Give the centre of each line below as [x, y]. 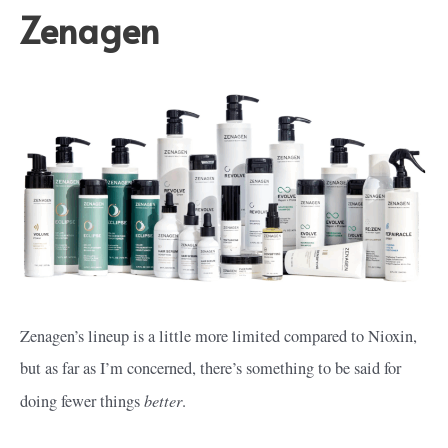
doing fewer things [82, 401]
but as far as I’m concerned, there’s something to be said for [210, 368]
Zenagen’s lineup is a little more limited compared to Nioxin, [218, 336]
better [163, 400]
